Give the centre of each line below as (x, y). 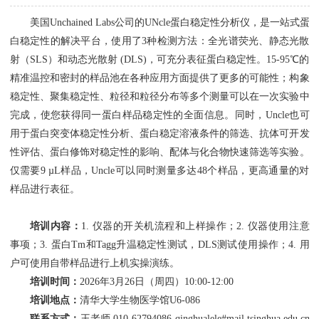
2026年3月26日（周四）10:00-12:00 (156, 282)
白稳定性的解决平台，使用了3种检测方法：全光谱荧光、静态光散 (159, 41)
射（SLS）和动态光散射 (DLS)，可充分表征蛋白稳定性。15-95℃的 (159, 59)
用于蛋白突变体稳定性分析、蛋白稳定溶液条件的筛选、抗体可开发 (159, 134)
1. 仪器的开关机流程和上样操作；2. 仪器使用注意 (195, 226)
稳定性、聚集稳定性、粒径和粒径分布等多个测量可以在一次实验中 (159, 96)
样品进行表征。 (45, 189)
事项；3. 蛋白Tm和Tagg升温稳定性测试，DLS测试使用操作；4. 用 (159, 245)
